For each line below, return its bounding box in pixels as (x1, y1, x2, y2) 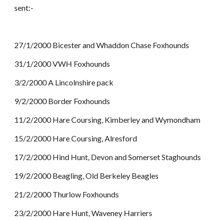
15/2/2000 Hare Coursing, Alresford (14, 134, 137, 143)
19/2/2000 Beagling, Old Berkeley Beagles (14, 171, 159, 180)
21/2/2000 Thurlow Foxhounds (14, 190, 119, 199)
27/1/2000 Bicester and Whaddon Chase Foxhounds (14, 40, 190, 50)
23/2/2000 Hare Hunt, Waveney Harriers (14, 208, 153, 218)
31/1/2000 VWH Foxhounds (14, 59, 110, 68)
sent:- (14, 3, 34, 12)
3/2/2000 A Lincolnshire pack (14, 78, 114, 87)
